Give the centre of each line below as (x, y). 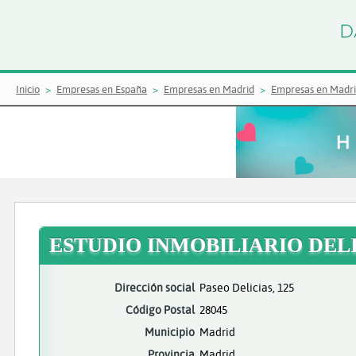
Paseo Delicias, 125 (247, 287)
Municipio (170, 332)
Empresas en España (102, 89)
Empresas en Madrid (209, 89)
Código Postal (160, 310)
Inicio (28, 89)
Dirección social (155, 287)
